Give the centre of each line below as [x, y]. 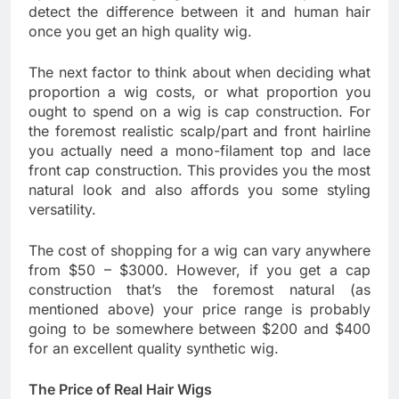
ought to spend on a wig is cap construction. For [199, 111]
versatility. [62, 209]
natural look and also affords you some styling [199, 189]
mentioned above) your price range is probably [199, 309]
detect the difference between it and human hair [199, 11]
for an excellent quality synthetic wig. [154, 348]
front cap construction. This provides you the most [199, 170]
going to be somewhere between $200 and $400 [199, 328]
